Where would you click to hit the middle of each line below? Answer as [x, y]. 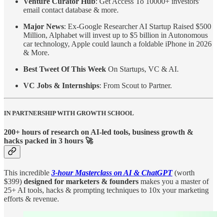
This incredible [28, 173]
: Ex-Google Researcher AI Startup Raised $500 [138, 26]
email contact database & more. [71, 10]
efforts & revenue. [32, 199]
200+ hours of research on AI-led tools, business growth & [99, 132]
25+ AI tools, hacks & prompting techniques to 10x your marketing [106, 190]
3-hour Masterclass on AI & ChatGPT [112, 173]
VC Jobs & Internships [61, 85]
